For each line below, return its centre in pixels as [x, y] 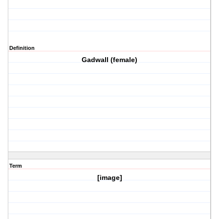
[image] [109, 178]
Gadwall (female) [110, 60]
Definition [22, 48]
